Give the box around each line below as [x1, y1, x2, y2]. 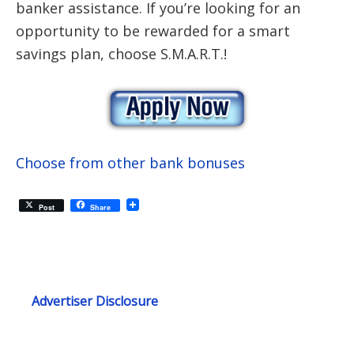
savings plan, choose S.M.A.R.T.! [16, 44, 227, 63]
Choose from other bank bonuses [16, 153, 245, 173]
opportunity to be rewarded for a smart [16, 21, 290, 40]
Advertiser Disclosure [32, 292, 158, 311]
